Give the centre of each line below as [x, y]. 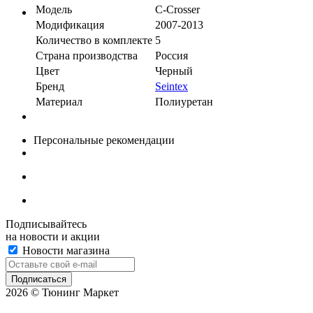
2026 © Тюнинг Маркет [62, 292]
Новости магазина [65, 250]
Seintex [172, 86]
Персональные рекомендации [104, 140]
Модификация [70, 24]
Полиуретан [184, 101]
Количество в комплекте [94, 40]
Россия [172, 55]
